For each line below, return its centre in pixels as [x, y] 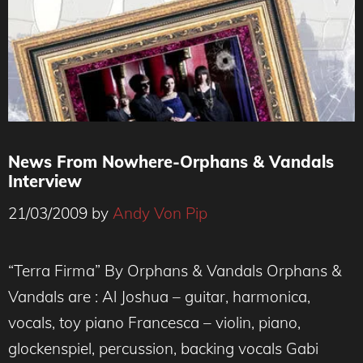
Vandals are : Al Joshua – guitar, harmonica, [159, 296]
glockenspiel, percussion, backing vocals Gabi [163, 348]
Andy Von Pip [160, 213]
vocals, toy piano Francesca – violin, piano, [154, 322]
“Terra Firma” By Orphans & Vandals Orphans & [175, 270]
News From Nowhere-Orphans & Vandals [171, 162]
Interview [45, 181]
